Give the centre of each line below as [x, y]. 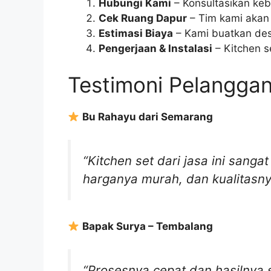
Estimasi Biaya [136, 34]
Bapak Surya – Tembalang [148, 226]
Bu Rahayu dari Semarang [148, 116]
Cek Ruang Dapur [143, 18]
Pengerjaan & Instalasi [155, 49]
